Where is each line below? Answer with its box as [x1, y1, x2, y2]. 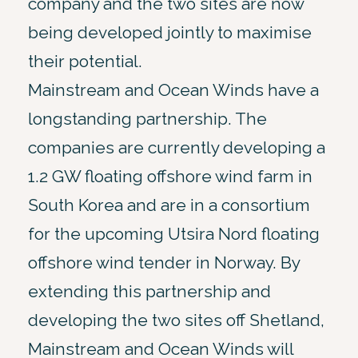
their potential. [28, 50, 142, 71]
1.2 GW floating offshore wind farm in [28, 165, 312, 186]
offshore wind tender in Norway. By [28, 252, 300, 272]
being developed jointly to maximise [28, 22, 312, 42]
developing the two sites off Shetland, [28, 309, 324, 330]
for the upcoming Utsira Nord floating [28, 223, 320, 244]
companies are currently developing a [28, 137, 325, 157]
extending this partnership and [28, 280, 271, 301]
